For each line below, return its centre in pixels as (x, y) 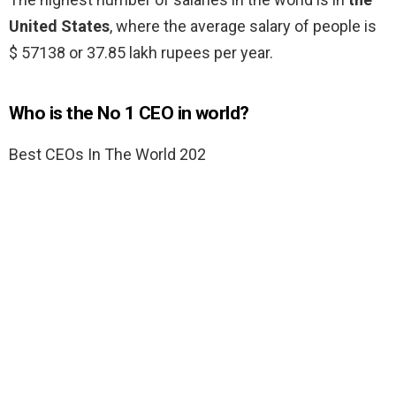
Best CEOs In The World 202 (107, 155)
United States (59, 27)
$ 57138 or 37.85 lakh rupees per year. (141, 53)
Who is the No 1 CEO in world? (129, 114)
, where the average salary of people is (243, 27)
